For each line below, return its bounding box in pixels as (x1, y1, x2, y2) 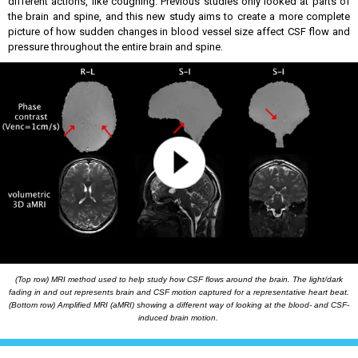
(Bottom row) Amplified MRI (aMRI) (9, 300, 137, 309)
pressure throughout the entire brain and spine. (8, 41, 225, 53)
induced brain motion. (137, 313, 221, 322)
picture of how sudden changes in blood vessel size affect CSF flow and (8, 26, 350, 38)
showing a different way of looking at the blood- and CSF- (137, 300, 349, 309)
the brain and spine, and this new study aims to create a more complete (8, 10, 350, 22)
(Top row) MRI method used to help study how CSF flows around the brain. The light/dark (15, 275, 343, 284)
